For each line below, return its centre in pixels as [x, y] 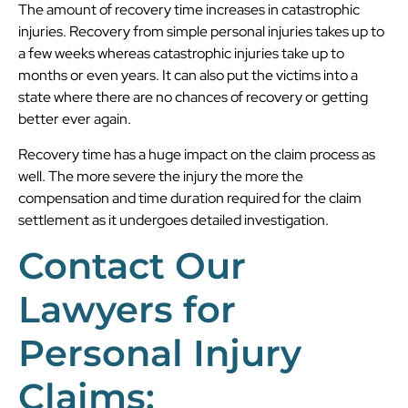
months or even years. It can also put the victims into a [188, 76]
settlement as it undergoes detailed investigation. [173, 219]
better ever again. [75, 119]
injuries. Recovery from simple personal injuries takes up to [201, 32]
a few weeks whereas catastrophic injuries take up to [181, 54]
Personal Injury [160, 353]
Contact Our [132, 266]
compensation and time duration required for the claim [190, 198]
